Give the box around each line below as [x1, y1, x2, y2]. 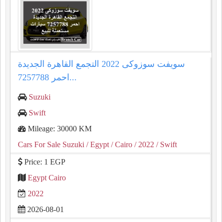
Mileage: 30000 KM [26, 124, 92, 133]
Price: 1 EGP [22, 158, 65, 166]
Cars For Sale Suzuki [18, 140, 84, 149]
